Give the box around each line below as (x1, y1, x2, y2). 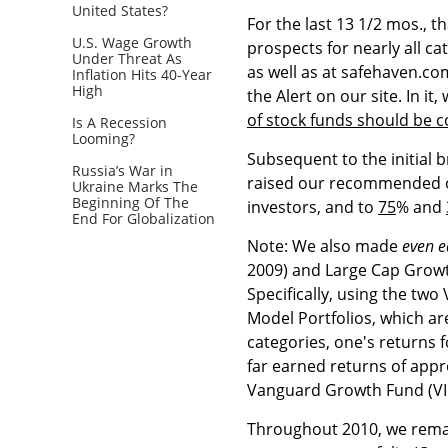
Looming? (72, 128, 135, 148)
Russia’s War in (72, 160, 173, 180)
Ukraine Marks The (72, 176, 198, 196)
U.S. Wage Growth (72, 32, 192, 52)
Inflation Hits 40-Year (72, 64, 212, 84)
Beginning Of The (72, 192, 189, 212)
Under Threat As (72, 48, 182, 68)
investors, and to (247, 195, 378, 218)
